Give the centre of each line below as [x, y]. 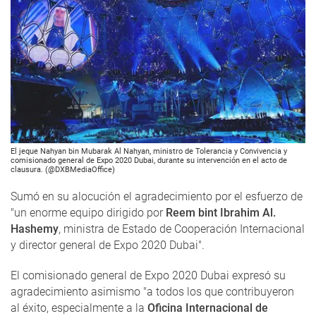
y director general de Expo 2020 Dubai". [108, 245]
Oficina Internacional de [208, 308]
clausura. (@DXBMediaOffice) [63, 169]
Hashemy [35, 229]
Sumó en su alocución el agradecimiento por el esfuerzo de [157, 196]
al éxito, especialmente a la [79, 308]
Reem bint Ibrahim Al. [221, 212]
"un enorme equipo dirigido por [88, 212]
